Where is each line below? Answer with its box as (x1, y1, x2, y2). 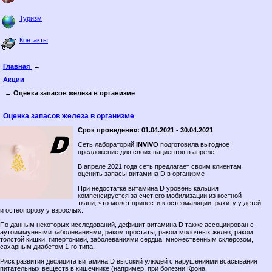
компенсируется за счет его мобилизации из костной (78, 192, 242, 199)
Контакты (19, 36, 48, 44)
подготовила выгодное (158, 141, 229, 148)
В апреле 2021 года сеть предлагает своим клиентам (78, 163, 242, 170)
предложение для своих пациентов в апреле (78, 148, 214, 155)
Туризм (19, 15, 42, 22)
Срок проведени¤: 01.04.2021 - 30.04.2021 (78, 126, 213, 134)
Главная (3, 63, 30, 70)
